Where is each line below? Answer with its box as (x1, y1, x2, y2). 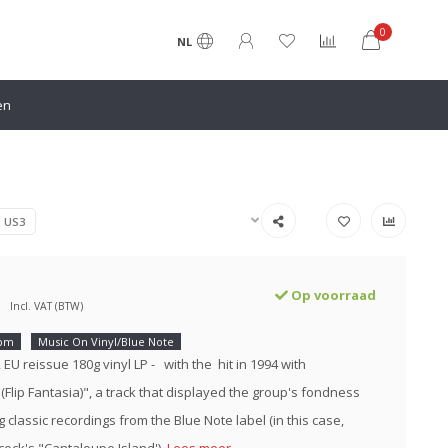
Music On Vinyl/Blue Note (37, 334, 174, 349)
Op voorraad (288, 286, 376, 304)
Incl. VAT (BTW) (9, 299, 83, 313)
